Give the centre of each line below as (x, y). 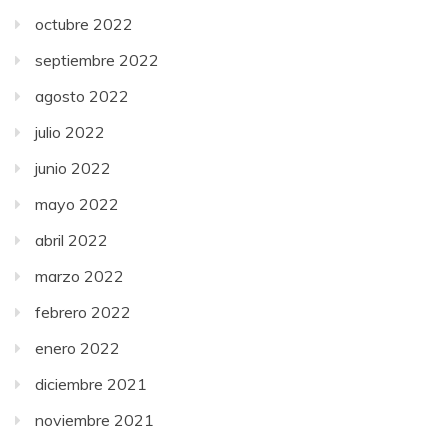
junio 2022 (73, 167)
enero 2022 (77, 347)
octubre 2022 (84, 23)
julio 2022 (70, 131)
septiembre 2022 (97, 59)
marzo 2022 (79, 275)
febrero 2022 (83, 311)
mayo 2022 (77, 203)
